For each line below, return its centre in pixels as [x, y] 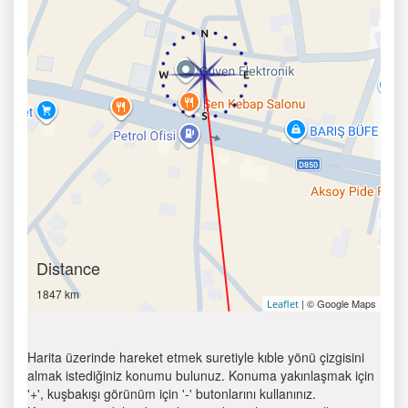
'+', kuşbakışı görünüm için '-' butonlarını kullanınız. [172, 393]
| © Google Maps [337, 303]
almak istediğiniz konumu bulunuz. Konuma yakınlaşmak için [201, 375]
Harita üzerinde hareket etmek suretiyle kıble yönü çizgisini [196, 357]
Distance [68, 268]
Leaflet [283, 304]
